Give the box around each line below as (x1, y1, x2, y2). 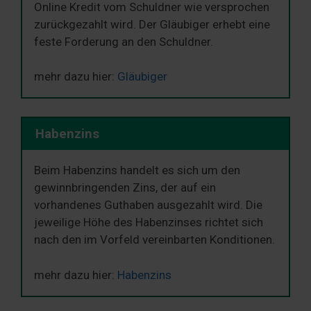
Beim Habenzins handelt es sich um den (34, 163, 240, 178)
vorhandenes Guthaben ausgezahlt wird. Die (34, 198, 262, 212)
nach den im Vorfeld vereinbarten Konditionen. (34, 233, 275, 247)
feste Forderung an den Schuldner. (34, 34, 213, 49)
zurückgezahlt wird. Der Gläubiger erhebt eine (34, 17, 270, 31)
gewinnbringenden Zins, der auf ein (34, 180, 216, 195)
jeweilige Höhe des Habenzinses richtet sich (34, 215, 263, 230)
